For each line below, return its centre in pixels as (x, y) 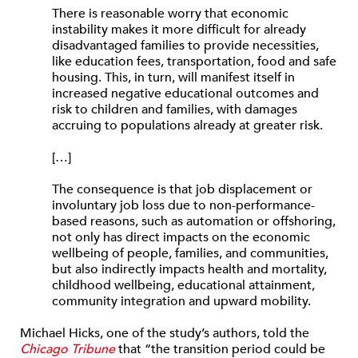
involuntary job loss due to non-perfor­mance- (183, 205)
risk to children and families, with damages (175, 109)
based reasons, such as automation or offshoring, (194, 221)
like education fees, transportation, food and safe (194, 62)
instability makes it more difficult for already (179, 30)
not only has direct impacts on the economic (181, 237)
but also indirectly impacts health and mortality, (189, 269)
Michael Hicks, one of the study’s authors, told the (165, 333)
